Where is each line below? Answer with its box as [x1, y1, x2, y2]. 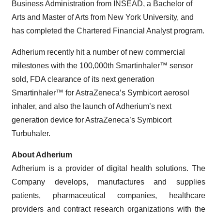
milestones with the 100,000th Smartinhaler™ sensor [12, 62, 193, 70]
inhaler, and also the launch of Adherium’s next [12, 102, 171, 110]
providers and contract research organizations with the [12, 205, 205, 213]
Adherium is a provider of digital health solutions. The [12, 164, 205, 172]
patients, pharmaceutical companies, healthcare [12, 191, 205, 200]
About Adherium [12, 151, 72, 159]
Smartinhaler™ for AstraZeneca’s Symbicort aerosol [12, 89, 189, 97]
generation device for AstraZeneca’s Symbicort [12, 116, 171, 124]
